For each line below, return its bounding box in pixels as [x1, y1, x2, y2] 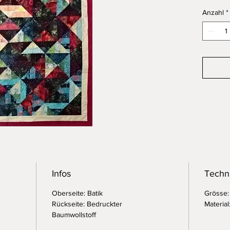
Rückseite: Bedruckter [52, 200, 122, 208]
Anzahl [202, 8, 224, 17]
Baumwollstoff [52, 210, 102, 219]
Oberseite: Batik [52, 189, 103, 198]
